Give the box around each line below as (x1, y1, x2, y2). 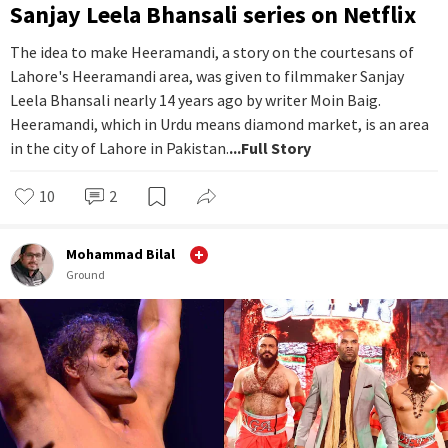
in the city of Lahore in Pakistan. (10, 137, 229, 158)
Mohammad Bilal (66, 245, 175, 264)
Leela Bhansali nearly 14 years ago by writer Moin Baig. (10, 89, 381, 110)
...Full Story (229, 137, 311, 158)
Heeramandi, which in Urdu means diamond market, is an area (10, 113, 429, 134)
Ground (74, 267, 105, 283)
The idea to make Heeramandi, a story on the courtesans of (10, 41, 414, 62)
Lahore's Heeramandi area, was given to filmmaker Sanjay (10, 65, 404, 86)
